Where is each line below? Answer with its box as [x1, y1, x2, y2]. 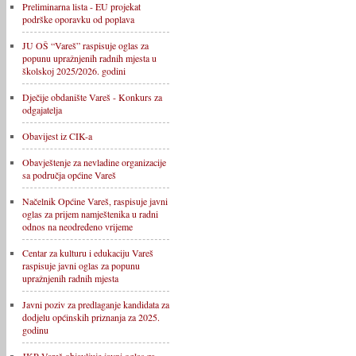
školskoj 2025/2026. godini [22, 64, 126, 77]
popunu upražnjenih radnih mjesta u [22, 52, 157, 64]
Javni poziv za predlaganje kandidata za [22, 298, 169, 311]
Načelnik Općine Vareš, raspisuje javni [22, 195, 168, 207]
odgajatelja [22, 103, 62, 116]
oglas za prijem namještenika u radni [22, 207, 158, 220]
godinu [22, 323, 48, 336]
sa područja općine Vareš [22, 168, 116, 181]
